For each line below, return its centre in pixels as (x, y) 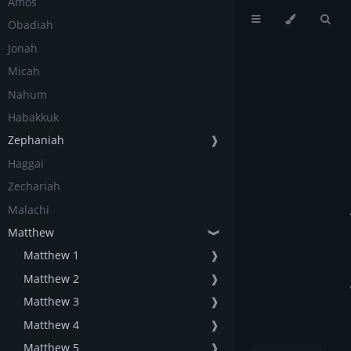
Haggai (26, 163)
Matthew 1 (51, 255)
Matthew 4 (51, 324)
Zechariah (34, 186)
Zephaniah (36, 140)
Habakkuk (33, 118)
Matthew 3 (51, 302)
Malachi (29, 209)
